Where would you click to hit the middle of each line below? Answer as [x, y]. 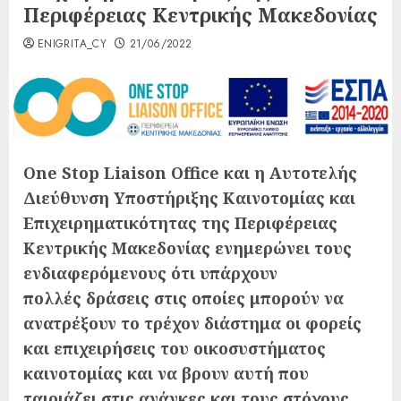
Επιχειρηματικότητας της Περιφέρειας [180, 222]
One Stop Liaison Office [124, 172]
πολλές [52, 298]
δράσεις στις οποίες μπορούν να [213, 298]
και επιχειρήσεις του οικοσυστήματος [175, 348]
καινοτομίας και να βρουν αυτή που [166, 373]
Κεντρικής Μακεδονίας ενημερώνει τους [188, 247]
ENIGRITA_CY [72, 43]
